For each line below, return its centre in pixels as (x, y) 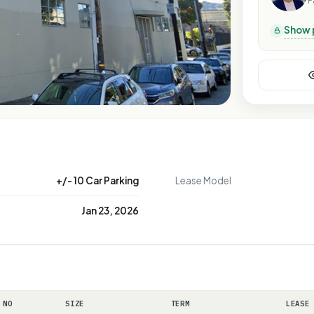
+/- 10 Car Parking (97, 180)
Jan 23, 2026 (110, 210)
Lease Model (203, 180)
